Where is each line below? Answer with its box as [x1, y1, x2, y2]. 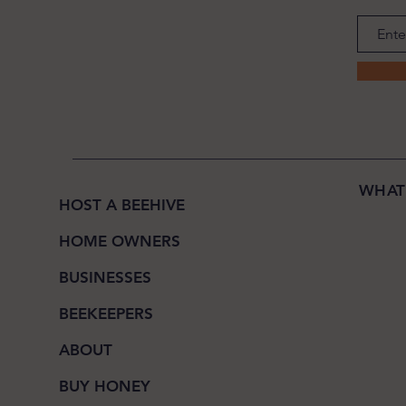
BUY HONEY [58, 377, 150, 395]
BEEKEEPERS [58, 304, 153, 323]
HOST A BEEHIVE [58, 196, 185, 214]
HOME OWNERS [58, 232, 180, 250]
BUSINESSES [58, 268, 151, 286]
